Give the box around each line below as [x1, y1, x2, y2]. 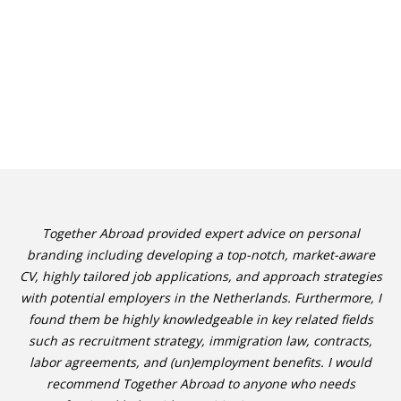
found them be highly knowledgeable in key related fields [28, 311, 373, 328]
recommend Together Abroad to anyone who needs [46, 375, 355, 392]
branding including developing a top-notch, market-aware [26, 246, 375, 263]
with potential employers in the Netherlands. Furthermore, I [20, 289, 381, 306]
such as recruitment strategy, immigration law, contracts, [29, 332, 372, 349]
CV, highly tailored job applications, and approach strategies [19, 268, 382, 285]
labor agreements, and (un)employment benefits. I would [30, 354, 371, 371]
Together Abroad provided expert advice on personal [41, 225, 360, 242]
